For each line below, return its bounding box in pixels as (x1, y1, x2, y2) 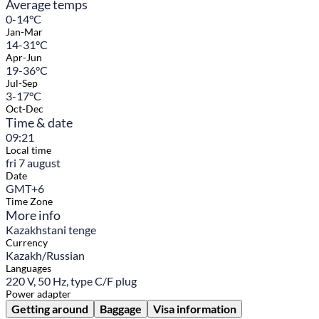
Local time (6, 144, 51, 157)
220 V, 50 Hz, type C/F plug (6, 274, 137, 288)
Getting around (11, 302, 88, 316)
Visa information (153, 302, 236, 316)
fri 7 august (6, 156, 61, 170)
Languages (6, 262, 51, 275)
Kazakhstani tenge (6, 223, 96, 237)
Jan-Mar (6, 26, 43, 38)
